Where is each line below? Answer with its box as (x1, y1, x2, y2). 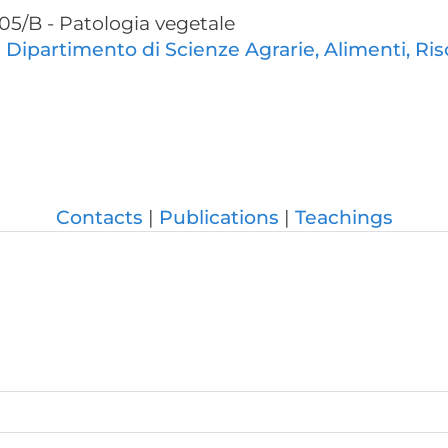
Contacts (55, 206, 143, 229)
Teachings (294, 206, 393, 229)
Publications (158, 206, 279, 229)
